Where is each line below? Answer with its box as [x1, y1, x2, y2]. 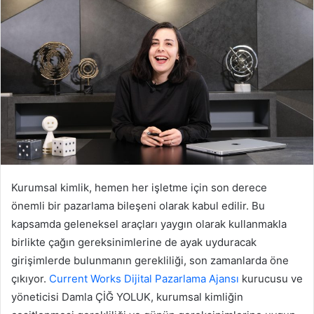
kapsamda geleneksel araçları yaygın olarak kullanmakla [11, 217, 287, 231]
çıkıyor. [11, 271, 49, 285]
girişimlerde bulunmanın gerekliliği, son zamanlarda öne [11, 253, 289, 267]
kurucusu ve [239, 271, 303, 285]
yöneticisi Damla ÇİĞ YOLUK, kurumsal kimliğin [11, 289, 243, 303]
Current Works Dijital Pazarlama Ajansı [49, 271, 239, 285]
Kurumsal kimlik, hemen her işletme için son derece [11, 180, 267, 194]
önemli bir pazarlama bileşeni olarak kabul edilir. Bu [11, 198, 265, 212]
